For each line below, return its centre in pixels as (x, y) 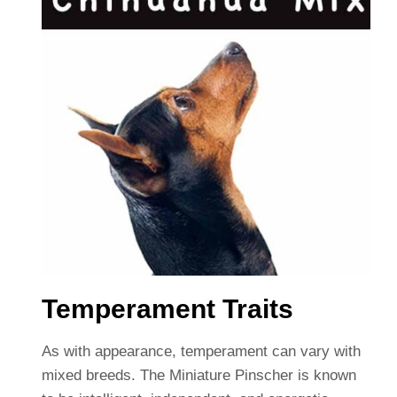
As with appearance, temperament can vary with (201, 352)
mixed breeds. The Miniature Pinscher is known (198, 376)
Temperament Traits (167, 309)
